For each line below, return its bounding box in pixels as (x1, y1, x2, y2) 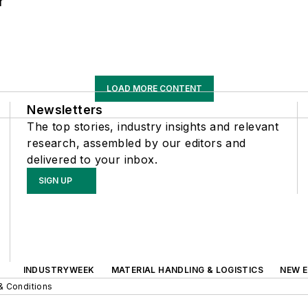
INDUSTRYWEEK (23, 264, 95, 275)
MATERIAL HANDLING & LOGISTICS (111, 264, 264, 275)
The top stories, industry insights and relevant (27, 119, 279, 133)
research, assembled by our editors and (27, 135, 246, 150)
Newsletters (27, 102, 103, 117)
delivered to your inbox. (27, 152, 157, 166)
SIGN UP (38, 175, 73, 186)
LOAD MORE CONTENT (106, 82, 202, 93)
